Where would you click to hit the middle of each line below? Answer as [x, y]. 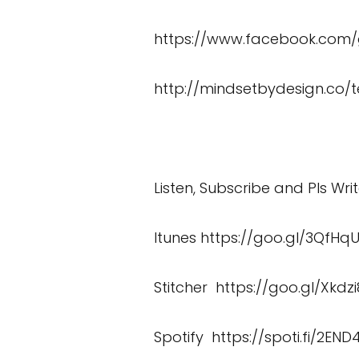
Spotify [181, 337]
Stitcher [183, 287]
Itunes [177, 238]
